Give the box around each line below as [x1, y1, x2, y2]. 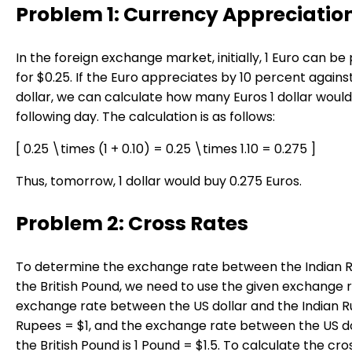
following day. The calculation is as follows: [16, 108, 275, 126]
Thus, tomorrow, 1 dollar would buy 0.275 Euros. [16, 172, 302, 190]
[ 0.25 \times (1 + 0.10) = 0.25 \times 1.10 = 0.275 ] [16, 140, 316, 158]
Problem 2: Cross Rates [16, 209, 248, 237]
